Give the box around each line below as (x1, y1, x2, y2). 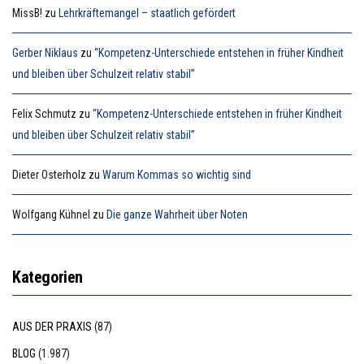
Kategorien (12, 267, 83, 288)
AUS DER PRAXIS (12, 320, 92, 334)
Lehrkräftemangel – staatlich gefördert (58, 6, 236, 20)
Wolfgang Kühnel (12, 208, 90, 222)
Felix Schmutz (12, 107, 76, 121)
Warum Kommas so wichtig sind (102, 168, 251, 182)
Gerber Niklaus (12, 46, 78, 60)
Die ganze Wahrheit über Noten (106, 208, 248, 222)
